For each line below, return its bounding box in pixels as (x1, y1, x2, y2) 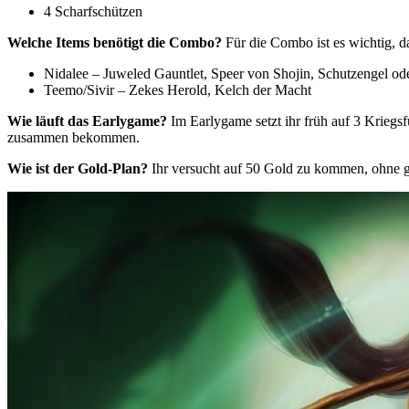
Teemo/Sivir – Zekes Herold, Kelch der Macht (44, 81, 311, 98)
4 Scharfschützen (44, 3, 142, 19)
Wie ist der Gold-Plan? (7, 160, 152, 176)
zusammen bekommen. (7, 129, 140, 145)
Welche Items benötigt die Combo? (7, 34, 222, 50)
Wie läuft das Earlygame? (7, 112, 171, 129)
